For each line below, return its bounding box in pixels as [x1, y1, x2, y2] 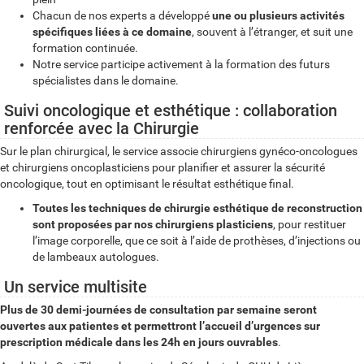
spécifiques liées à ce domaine [32, 25, 192, 38]
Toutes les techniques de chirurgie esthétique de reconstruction [32, 201, 362, 214]
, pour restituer [273, 218, 346, 231]
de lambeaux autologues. [32, 250, 159, 263]
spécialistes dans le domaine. [32, 74, 179, 87]
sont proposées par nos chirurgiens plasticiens [32, 218, 273, 231]
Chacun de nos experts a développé [32, 9, 212, 22]
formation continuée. [32, 41, 138, 54]
